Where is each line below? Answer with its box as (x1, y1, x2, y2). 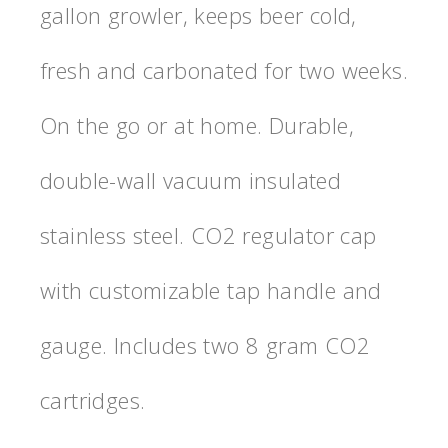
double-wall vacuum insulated (40, 164, 342, 195)
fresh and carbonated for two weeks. (40, 54, 408, 85)
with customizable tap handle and (40, 274, 382, 305)
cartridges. (40, 384, 146, 415)
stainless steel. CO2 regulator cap (40, 219, 377, 250)
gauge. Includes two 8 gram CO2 (40, 329, 370, 360)
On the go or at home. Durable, (40, 109, 354, 140)
